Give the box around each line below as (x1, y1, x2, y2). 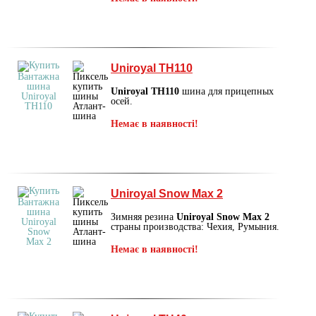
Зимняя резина (111, 211, 176, 222)
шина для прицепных (179, 85, 274, 97)
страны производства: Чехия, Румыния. (111, 221, 279, 232)
